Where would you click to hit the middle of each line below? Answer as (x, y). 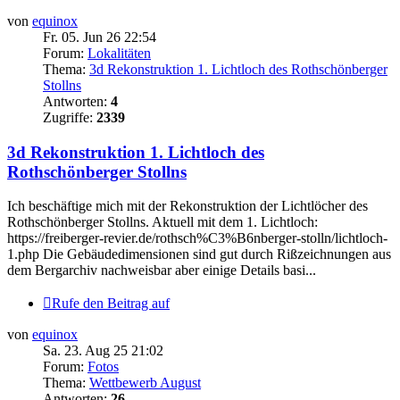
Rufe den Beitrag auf (111, 304)
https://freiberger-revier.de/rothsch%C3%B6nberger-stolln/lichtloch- (197, 238)
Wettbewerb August (145, 383)
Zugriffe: (70, 117)
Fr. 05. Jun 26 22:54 (100, 37)
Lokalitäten (119, 53)
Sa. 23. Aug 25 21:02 (103, 351)
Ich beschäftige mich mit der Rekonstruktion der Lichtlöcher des (187, 206)
